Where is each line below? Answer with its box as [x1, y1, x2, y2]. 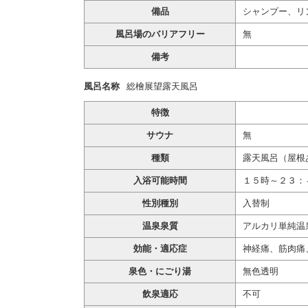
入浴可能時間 [133, 175, 187, 186]
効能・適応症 [133, 243, 187, 254]
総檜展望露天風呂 [126, 81, 198, 91]
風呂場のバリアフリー [115, 29, 205, 39]
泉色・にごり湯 [129, 266, 191, 276]
